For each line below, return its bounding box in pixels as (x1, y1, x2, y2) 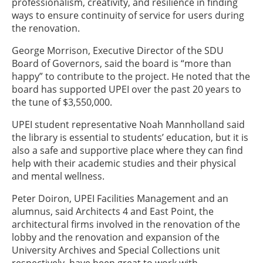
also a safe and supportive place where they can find (12, 144, 243, 157)
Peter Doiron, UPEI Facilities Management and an (12, 192, 228, 205)
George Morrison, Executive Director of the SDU (12, 44, 224, 57)
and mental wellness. (12, 170, 107, 183)
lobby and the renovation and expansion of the (12, 231, 220, 244)
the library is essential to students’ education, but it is (12, 131, 248, 144)
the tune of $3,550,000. (12, 96, 114, 109)
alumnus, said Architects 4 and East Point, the (12, 205, 214, 218)
